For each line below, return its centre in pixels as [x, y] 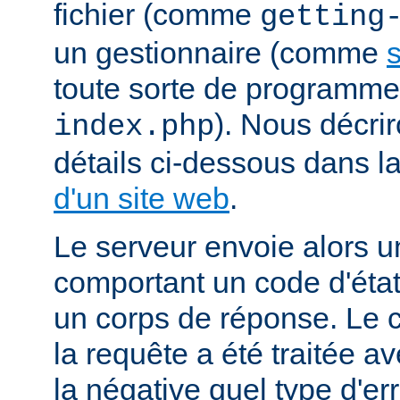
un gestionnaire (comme [220, 52]
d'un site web [142, 198]
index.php [134, 126]
